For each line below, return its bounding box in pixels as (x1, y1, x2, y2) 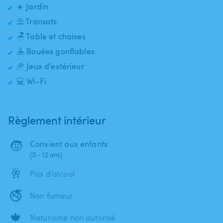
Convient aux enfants (30, 138, 108, 149)
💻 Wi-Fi (16, 75, 47, 87)
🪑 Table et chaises (16, 30, 86, 42)
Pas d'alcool (30, 168, 75, 179)
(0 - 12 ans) (30, 150, 63, 159)
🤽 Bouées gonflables (16, 45, 95, 57)
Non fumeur (30, 190, 73, 201)
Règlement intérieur (8, 112, 106, 127)
